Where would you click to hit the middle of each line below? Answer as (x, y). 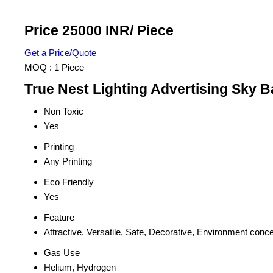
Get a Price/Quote (60, 53)
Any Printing (68, 161)
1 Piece (69, 68)
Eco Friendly (69, 182)
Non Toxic (64, 112)
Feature (59, 218)
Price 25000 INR (77, 31)
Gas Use (62, 253)
